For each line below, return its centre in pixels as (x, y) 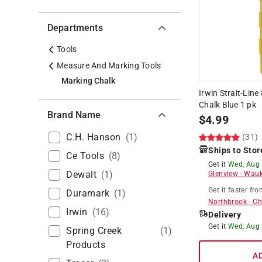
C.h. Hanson (94, 137)
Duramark (88, 193)
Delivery (225, 214)
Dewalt (81, 174)
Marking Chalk (89, 80)
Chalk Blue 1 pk (227, 104)
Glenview (223, 173)
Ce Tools (85, 156)
